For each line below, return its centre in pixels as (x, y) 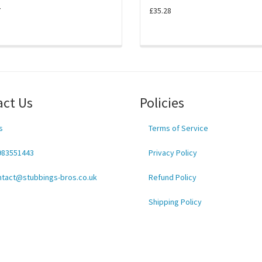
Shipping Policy (175, 202)
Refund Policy (173, 177)
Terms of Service (178, 128)
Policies (162, 103)
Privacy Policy (173, 153)
